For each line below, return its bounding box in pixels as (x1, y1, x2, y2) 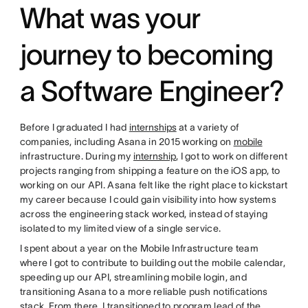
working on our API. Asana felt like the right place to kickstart (19, 179, 288, 191)
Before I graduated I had (19, 122, 129, 133)
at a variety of (176, 122, 239, 133)
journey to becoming (19, 38, 273, 71)
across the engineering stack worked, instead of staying (19, 208, 268, 220)
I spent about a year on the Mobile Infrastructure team (19, 243, 258, 254)
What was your (19, 2, 200, 34)
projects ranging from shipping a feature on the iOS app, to (19, 165, 280, 177)
